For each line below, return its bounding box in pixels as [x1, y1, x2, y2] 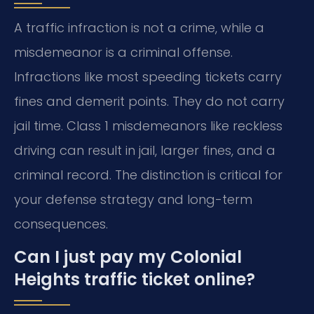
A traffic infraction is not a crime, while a [14, 19, 264, 36]
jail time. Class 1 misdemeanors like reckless [14, 117, 282, 135]
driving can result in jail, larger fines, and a [14, 142, 275, 159]
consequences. [14, 215, 108, 233]
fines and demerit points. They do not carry [14, 93, 285, 110]
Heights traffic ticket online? [14, 268, 255, 292]
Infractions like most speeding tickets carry [14, 68, 282, 86]
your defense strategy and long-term [14, 191, 252, 208]
